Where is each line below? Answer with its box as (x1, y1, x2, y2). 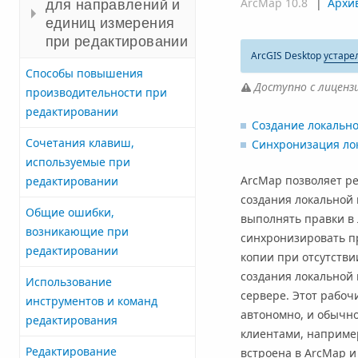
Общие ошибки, (26, 204, 114, 220)
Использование (26, 273, 112, 289)
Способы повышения (26, 65, 143, 81)
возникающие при (26, 223, 129, 239)
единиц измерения (45, 13, 175, 32)
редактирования (26, 312, 117, 328)
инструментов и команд (26, 292, 157, 308)
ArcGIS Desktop (251, 48, 324, 62)
